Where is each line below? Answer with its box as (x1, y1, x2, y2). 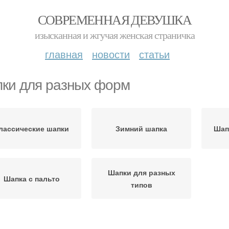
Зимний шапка (116, 123, 167, 133)
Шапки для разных (107, 167, 175, 177)
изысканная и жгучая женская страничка (34, 28, 195, 42)
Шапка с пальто (3, 173, 60, 184)
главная (45, 47, 83, 61)
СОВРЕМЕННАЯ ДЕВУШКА (37, 11, 192, 28)
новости (92, 47, 130, 61)
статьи (139, 47, 170, 61)
